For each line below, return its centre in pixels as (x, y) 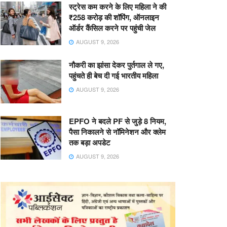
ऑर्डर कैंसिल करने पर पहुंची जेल (112, 28)
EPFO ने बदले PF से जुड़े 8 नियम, (118, 121)
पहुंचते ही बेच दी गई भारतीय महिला (113, 75)
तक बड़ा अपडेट (90, 142)
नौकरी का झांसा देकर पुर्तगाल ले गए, (117, 65)
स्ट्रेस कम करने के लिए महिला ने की (118, 7)
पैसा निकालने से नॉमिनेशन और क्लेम (117, 131)
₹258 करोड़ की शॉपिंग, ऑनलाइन (114, 17)
